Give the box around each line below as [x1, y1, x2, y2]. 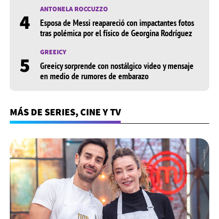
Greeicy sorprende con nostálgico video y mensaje [40, 60, 194, 72]
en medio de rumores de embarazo [40, 70, 149, 82]
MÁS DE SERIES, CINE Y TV [10, 106, 121, 119]
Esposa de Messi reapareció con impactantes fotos [40, 17, 194, 29]
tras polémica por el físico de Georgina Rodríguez [40, 27, 192, 39]
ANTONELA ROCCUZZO [40, 4, 108, 14]
